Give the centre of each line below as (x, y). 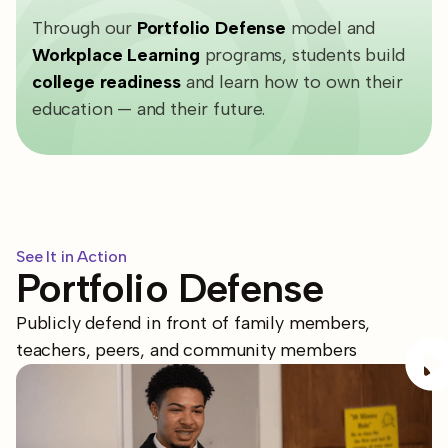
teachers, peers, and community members (187, 350)
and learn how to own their (292, 82)
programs (243, 55)
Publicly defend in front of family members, (193, 323)
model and (330, 28)
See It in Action (71, 256)
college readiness (106, 82)
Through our (84, 28)
